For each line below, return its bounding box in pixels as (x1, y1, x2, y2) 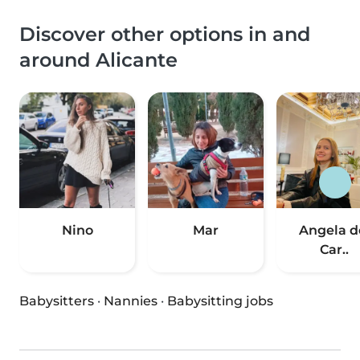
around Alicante (19, 48, 178, 72)
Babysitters (19, 293, 94, 309)
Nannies (104, 293, 157, 309)
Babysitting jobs (167, 293, 273, 309)
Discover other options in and (19, 22, 310, 47)
